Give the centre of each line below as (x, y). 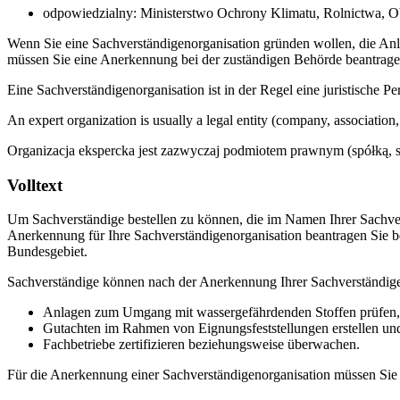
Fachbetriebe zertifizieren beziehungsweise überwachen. (201, 345)
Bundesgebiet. (47, 252)
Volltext (35, 185)
